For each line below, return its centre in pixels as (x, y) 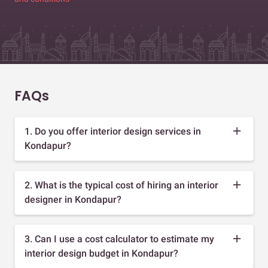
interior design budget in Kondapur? (101, 253)
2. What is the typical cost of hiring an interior (121, 185)
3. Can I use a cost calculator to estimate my (119, 239)
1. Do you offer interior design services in (113, 131)
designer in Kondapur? (73, 199)
